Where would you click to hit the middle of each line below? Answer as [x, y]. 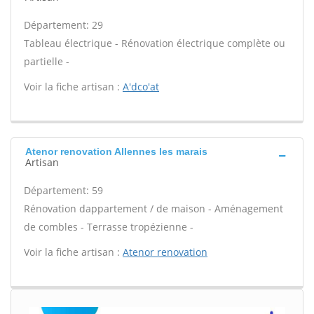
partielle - [47, 61]
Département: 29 [63, 25]
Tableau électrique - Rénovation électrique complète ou [155, 43]
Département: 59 [63, 190]
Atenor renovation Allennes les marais [116, 151]
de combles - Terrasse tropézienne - [109, 227]
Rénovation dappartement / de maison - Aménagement [153, 209]
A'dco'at [141, 87]
